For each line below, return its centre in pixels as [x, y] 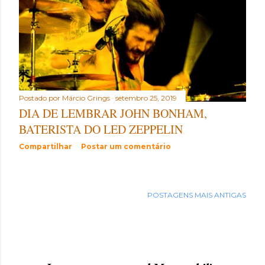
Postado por [41, 98]
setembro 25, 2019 [146, 98]
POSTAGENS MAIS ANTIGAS [197, 195]
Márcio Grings [86, 98]
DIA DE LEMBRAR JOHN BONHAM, [113, 114]
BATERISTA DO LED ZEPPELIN [101, 130]
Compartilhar [46, 147]
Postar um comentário [126, 147]
